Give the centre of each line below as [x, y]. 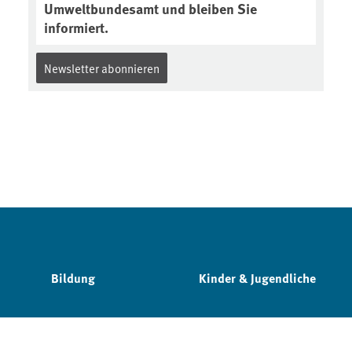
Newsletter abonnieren [102, 68]
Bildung [73, 278]
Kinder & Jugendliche [257, 278]
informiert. [76, 27]
